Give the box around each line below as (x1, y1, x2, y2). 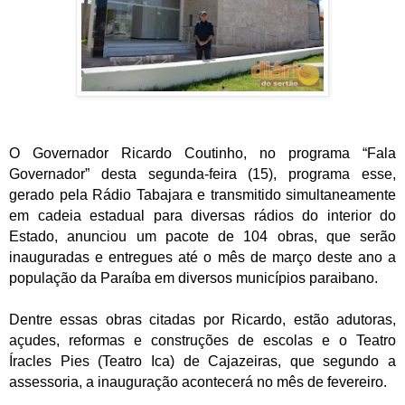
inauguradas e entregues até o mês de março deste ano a (9, 249, 396, 265)
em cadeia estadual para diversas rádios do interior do (9, 207, 396, 223)
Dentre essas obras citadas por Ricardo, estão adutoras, (9, 311, 396, 327)
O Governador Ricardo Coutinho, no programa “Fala (9, 145, 396, 161)
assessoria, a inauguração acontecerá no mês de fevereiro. (9, 373, 387, 390)
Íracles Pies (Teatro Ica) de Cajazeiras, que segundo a (9, 353, 396, 369)
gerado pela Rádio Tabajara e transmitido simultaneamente (9, 186, 396, 202)
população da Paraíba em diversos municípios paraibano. (9, 269, 378, 286)
